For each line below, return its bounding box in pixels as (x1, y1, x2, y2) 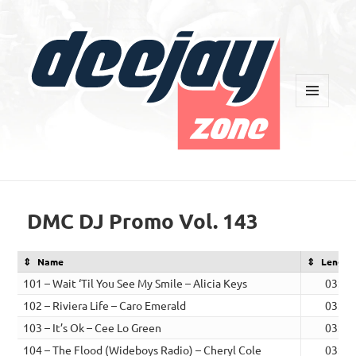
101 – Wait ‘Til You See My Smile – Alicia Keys (23, 275, 248, 290)
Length (321, 254, 354, 268)
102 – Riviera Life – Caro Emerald (23, 297, 187, 312)
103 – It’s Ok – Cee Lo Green (23, 319, 162, 335)
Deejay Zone (27, 152, 135, 176)
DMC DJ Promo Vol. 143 (27, 207, 259, 234)
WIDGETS (296, 133, 341, 147)
